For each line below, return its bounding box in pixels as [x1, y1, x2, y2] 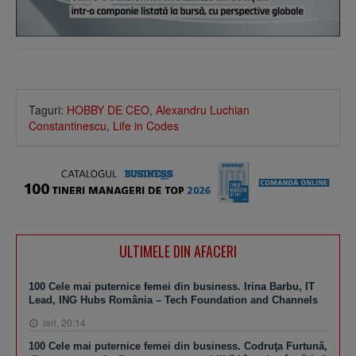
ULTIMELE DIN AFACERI [119, 240, 237, 261]
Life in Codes [113, 118, 179, 134]
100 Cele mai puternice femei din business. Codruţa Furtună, [29, 339, 327, 352]
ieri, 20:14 [41, 315, 86, 329]
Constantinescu [29, 118, 106, 134]
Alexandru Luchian [156, 102, 250, 118]
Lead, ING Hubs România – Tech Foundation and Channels [29, 293, 318, 306]
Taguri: [29, 102, 67, 118]
